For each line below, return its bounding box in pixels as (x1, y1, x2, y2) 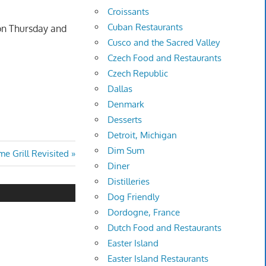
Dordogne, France (107, 207, 180, 218)
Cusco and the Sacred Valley (107, 37, 220, 49)
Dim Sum (107, 145, 145, 157)
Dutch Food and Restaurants (107, 222, 222, 234)
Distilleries (107, 176, 150, 188)
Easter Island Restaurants (107, 253, 209, 265)
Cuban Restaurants (107, 21, 183, 33)
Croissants (107, 6, 150, 18)
